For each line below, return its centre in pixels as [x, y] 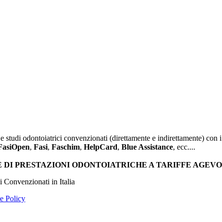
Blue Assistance [147, 147]
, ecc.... [184, 147]
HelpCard [101, 147]
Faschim [66, 147]
